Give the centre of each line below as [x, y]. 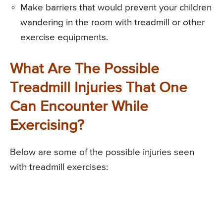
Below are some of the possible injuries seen [102, 153]
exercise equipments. [64, 38]
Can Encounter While [79, 107]
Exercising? [47, 126]
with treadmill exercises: [59, 167]
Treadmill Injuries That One [99, 88]
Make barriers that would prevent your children [116, 8]
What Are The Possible [84, 70]
